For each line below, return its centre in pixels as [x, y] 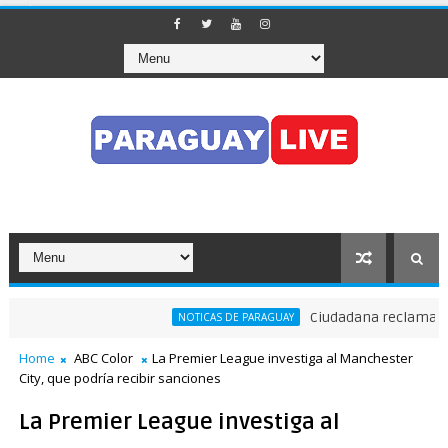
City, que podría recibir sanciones [119, 378]
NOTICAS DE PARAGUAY [213, 317]
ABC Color [103, 358]
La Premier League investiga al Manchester [282, 358]
